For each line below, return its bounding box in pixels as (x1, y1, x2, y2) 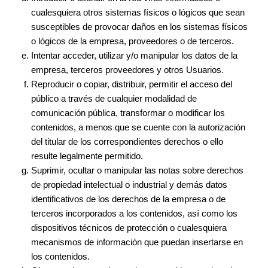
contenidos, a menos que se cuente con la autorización (31, 122, 246, 132)
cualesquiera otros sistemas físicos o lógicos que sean (31, 7, 245, 17)
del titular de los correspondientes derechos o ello (31, 136, 224, 147)
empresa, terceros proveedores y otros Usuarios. (31, 65, 224, 75)
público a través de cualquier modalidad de (31, 93, 197, 103)
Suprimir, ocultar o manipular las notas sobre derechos (31, 165, 244, 175)
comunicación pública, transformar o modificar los (31, 108, 226, 118)
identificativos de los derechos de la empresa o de (31, 194, 226, 204)
